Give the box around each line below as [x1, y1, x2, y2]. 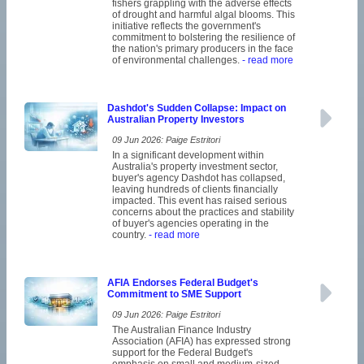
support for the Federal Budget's [112, 347, 253, 359]
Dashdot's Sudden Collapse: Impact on [107, 102, 286, 115]
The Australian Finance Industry [112, 324, 251, 336]
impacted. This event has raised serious [112, 195, 287, 207]
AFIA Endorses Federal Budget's [107, 277, 258, 289]
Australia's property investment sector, [112, 161, 278, 173]
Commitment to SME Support [107, 288, 241, 301]
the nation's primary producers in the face [112, 43, 293, 55]
